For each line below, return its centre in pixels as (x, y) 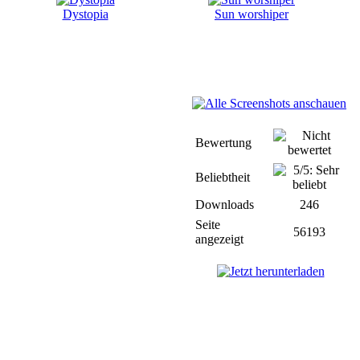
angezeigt (219, 239)
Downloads (225, 205)
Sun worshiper (252, 14)
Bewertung (223, 143)
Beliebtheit (223, 177)
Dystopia (85, 14)
